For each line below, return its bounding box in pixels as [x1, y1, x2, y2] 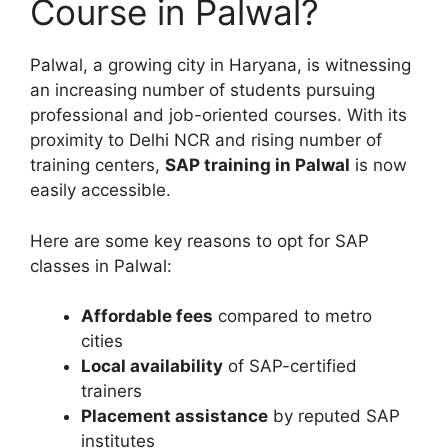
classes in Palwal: [30, 255, 172, 276]
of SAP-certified [223, 356, 357, 377]
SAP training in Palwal [165, 155, 350, 176]
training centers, [30, 155, 165, 176]
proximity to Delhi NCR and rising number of [30, 130, 382, 151]
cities [81, 331, 123, 352]
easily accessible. [30, 180, 171, 201]
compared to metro [213, 306, 372, 327]
